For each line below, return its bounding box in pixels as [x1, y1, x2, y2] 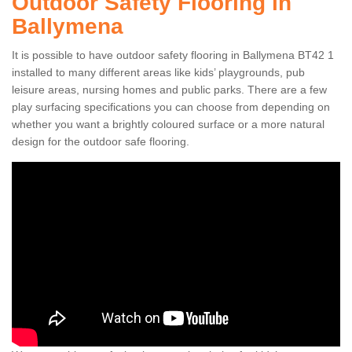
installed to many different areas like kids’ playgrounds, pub [12, 66, 305, 79]
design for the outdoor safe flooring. [12, 135, 189, 148]
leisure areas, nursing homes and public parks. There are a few [12, 83, 327, 97]
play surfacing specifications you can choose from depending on [12, 101, 330, 114]
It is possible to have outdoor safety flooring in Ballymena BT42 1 [12, 49, 334, 62]
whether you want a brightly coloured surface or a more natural [12, 118, 324, 131]
